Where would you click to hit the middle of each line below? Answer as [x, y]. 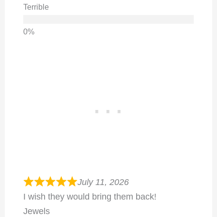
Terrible [36, 7]
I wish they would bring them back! [90, 196]
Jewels [36, 211]
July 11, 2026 [103, 182]
